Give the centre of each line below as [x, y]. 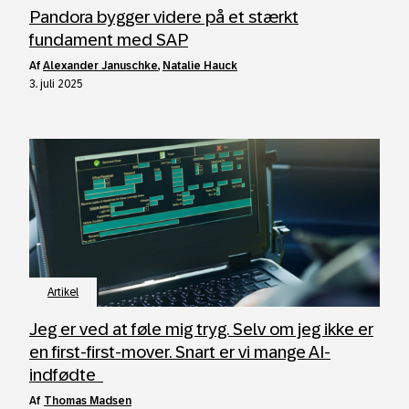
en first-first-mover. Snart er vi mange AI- [180, 352]
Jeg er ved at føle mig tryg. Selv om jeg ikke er [201, 329]
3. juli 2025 [56, 84]
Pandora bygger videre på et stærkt [164, 17]
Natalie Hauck [200, 66]
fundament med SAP [109, 40]
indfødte [66, 375]
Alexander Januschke [100, 66]
